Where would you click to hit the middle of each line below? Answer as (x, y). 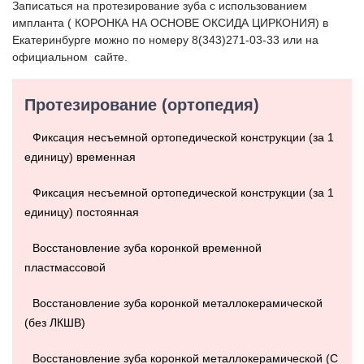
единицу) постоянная (82, 212)
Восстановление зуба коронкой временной (147, 248)
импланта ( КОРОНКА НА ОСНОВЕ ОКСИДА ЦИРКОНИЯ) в (170, 23)
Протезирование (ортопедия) (142, 105)
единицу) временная (80, 157)
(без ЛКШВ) (55, 323)
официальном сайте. (70, 57)
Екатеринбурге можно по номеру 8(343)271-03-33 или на (165, 40)
